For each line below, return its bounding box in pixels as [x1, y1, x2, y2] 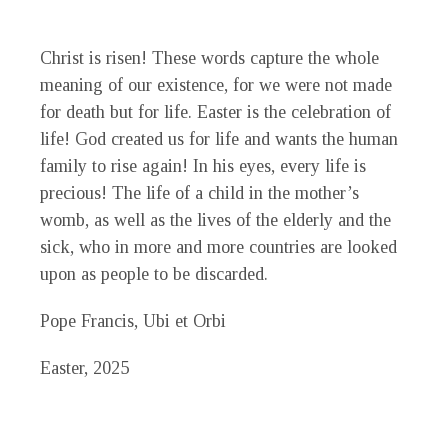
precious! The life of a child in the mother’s [40, 182, 359, 203]
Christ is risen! [40, 47, 152, 68]
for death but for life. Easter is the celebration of [40, 101, 391, 122]
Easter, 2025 [40, 357, 129, 378]
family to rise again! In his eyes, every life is [40, 155, 366, 176]
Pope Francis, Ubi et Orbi [40, 310, 226, 331]
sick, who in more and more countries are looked [40, 236, 397, 257]
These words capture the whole [152, 47, 379, 68]
